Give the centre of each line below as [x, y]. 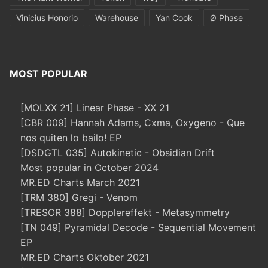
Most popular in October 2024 [89, 168]
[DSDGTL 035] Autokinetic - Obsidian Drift [118, 153]
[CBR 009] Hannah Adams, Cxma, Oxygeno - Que [133, 123]
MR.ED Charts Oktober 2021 [85, 258]
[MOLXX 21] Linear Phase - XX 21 [95, 108]
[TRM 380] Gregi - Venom [79, 198]
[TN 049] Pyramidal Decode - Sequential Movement [138, 228]
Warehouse [117, 18]
